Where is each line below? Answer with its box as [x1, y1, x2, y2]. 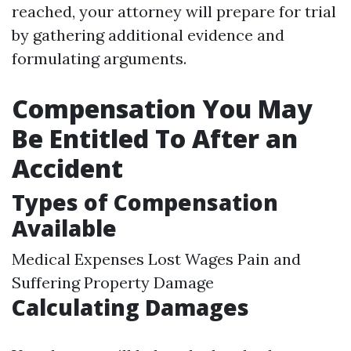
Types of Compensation [12, 187, 278, 217]
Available [12, 213, 117, 243]
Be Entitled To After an [12, 121, 298, 155]
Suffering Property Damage [12, 273, 214, 292]
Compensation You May [12, 92, 313, 125]
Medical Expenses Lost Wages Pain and [12, 249, 301, 269]
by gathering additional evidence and [12, 25, 284, 45]
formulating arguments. [12, 49, 186, 68]
